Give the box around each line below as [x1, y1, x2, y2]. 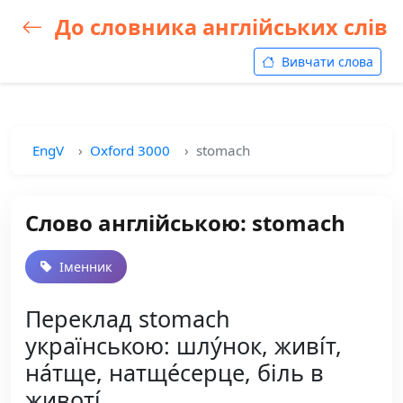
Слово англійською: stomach [25, 208, 345, 237]
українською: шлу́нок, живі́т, [25, 330, 342, 361]
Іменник [56, 258, 112, 275]
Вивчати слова [278, 53, 373, 70]
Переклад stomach [25, 303, 230, 334]
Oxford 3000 [90, 141, 170, 159]
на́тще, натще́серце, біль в [25, 357, 324, 388]
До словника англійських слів [49, 13, 388, 41]
